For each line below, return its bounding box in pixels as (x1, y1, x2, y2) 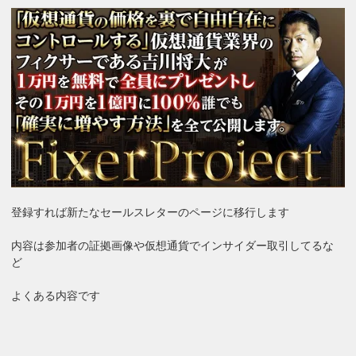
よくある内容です (11, 288, 101, 302)
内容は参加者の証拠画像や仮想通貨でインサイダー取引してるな (11, 238, 335, 252)
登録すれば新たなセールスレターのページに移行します (11, 205, 290, 219)
